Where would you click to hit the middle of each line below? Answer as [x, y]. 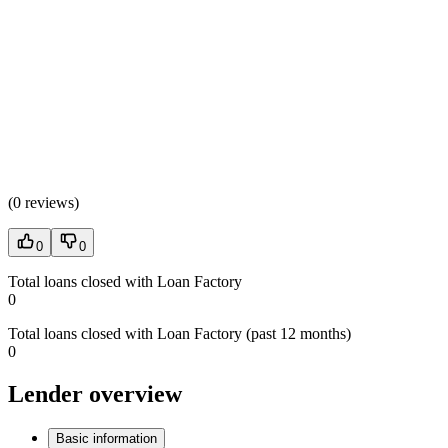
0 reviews [43, 203]
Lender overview [95, 394]
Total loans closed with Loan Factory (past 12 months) [179, 334]
